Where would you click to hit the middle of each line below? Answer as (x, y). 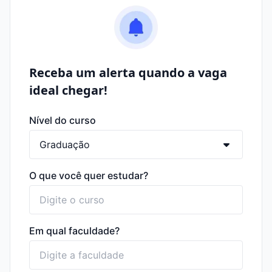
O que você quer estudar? (89, 175)
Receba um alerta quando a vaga (128, 73)
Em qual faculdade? (74, 231)
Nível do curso (63, 120)
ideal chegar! (68, 90)
